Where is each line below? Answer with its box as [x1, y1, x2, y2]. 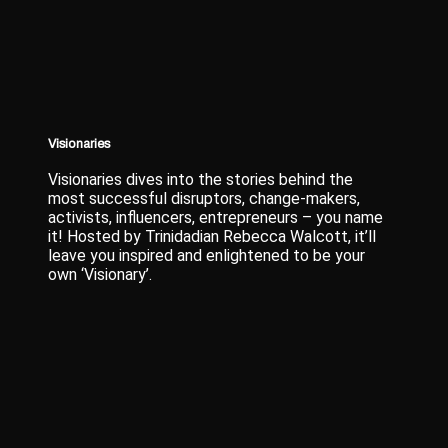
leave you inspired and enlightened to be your [48, 245, 366, 265]
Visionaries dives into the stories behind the [48, 169, 354, 189]
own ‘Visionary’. [48, 264, 153, 284]
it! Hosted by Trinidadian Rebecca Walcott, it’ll [48, 226, 377, 246]
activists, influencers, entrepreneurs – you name [48, 207, 384, 227]
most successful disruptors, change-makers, [48, 188, 361, 208]
